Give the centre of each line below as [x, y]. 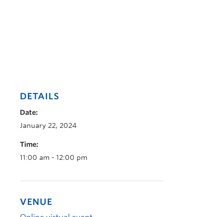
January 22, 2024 [48, 125]
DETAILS [40, 96]
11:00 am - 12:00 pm [54, 157]
